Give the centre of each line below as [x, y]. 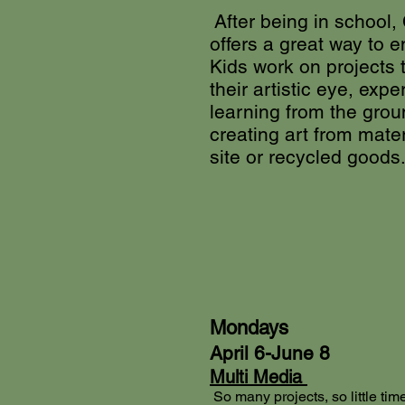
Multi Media [259, 377]
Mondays [249, 328]
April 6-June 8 [270, 353]
